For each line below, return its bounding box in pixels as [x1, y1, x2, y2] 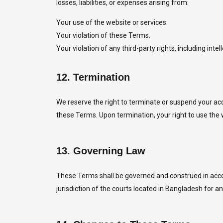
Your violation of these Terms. [56, 31, 150, 39]
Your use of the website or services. [56, 18, 168, 26]
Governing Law [73, 145, 145, 156]
